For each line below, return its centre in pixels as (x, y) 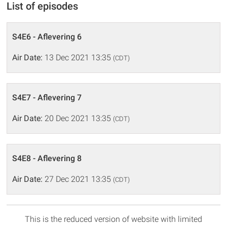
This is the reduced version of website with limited (113, 219)
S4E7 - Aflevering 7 (47, 98)
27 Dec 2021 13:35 (78, 179)
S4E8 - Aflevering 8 (47, 159)
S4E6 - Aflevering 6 (47, 37)
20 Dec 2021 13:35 (78, 119)
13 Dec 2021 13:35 (78, 58)
